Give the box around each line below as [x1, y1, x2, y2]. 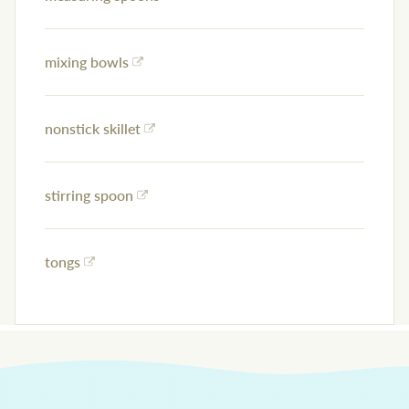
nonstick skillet [45, 118, 141, 140]
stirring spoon [45, 184, 133, 206]
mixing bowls [45, 51, 129, 73]
